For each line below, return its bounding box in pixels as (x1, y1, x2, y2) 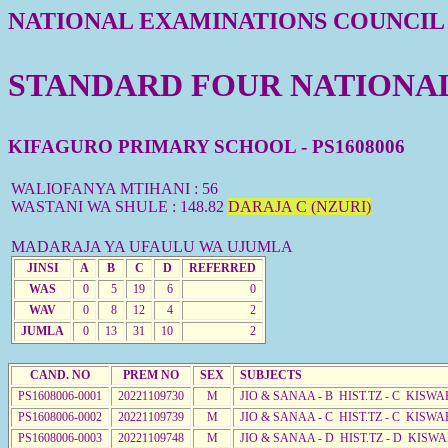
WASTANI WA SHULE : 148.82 (11, 197, 228, 215)
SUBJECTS (240, 367, 302, 382)
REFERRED (189, 260, 256, 275)
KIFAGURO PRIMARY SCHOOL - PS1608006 (8, 136, 405, 157)
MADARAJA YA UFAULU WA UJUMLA (11, 237, 293, 255)
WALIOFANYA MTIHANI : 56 (11, 179, 218, 197)
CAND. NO (30, 367, 90, 382)
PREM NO (123, 367, 179, 382)
